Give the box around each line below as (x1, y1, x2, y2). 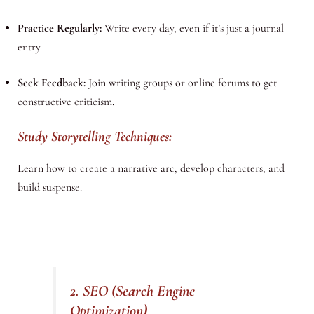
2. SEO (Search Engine (70, 282, 196, 301)
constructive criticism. (17, 95, 114, 109)
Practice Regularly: (17, 21, 102, 36)
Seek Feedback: (17, 76, 86, 90)
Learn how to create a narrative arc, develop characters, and (17, 161, 285, 176)
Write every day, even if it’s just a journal (101, 21, 284, 36)
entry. (17, 40, 42, 55)
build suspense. (17, 180, 82, 195)
